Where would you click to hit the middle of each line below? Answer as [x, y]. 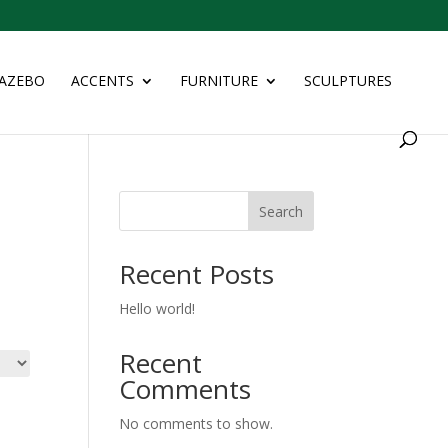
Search [280, 211]
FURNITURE [219, 80]
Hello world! [157, 308]
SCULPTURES [348, 80]
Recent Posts [197, 274]
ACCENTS [102, 80]
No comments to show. [196, 423]
